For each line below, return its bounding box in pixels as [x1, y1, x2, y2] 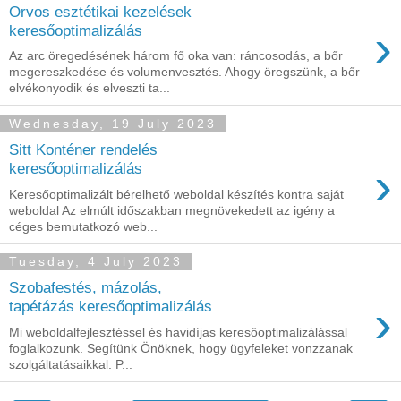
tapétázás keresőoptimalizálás [9, 297, 212, 316]
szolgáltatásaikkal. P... [9, 356, 132, 371]
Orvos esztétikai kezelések [9, 2, 192, 21]
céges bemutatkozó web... [9, 218, 158, 234]
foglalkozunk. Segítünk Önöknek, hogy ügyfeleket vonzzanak [9, 340, 353, 355]
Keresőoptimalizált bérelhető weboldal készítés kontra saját [9, 186, 344, 201]
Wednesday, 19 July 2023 [9, 116, 217, 132]
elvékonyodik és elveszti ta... [9, 81, 170, 96]
